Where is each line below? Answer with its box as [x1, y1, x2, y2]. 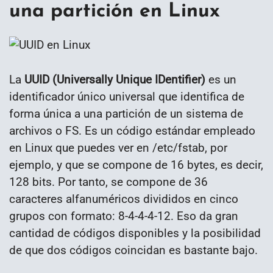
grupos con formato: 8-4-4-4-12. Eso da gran [9, 208, 238, 223]
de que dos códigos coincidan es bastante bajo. [9, 243, 258, 257]
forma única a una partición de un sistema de [9, 106, 243, 121]
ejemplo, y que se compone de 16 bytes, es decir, [9, 157, 263, 172]
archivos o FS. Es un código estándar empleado [9, 123, 255, 138]
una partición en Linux [9, 1, 220, 21]
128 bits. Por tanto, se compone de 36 [9, 174, 208, 189]
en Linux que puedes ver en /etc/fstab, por [9, 140, 227, 155]
